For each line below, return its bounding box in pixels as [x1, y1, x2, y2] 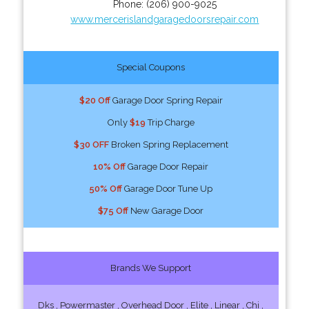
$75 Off [98, 205, 129, 216]
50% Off [89, 183, 123, 194]
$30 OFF [73, 139, 109, 150]
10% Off [93, 161, 126, 172]
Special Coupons [117, 61, 186, 72]
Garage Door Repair [126, 161, 209, 172]
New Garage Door [128, 205, 204, 216]
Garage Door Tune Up [122, 183, 213, 194]
